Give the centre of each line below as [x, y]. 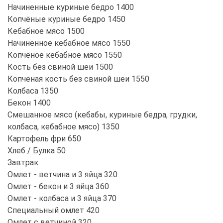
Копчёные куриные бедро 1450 [66, 19]
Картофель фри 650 [44, 138]
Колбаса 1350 [33, 91]
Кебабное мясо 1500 [46, 31]
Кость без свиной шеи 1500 [60, 67]
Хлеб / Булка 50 [37, 150]
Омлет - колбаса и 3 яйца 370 [62, 198]
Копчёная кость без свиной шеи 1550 [78, 79]
